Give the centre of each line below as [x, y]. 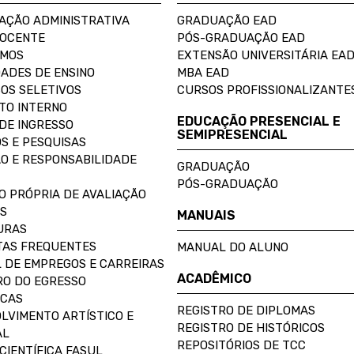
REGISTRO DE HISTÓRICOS [251, 328]
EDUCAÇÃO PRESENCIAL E [259, 121]
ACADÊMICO [214, 279]
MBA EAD [203, 73]
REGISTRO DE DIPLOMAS [246, 311]
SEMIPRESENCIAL [232, 135]
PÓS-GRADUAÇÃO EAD [241, 38]
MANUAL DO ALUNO [233, 247]
